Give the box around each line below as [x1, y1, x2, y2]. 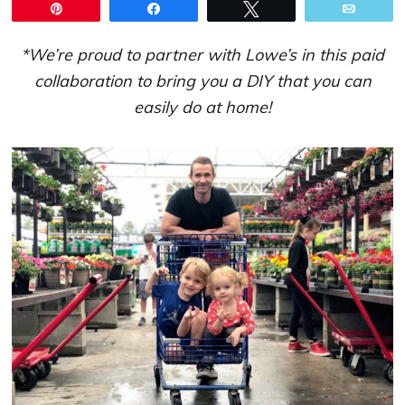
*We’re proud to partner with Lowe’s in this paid [21, 44, 384, 65]
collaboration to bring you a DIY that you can [33, 71, 372, 91]
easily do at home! [134, 97, 271, 118]
